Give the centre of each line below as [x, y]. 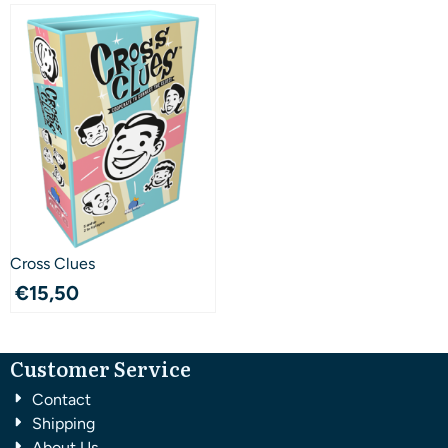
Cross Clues [52, 263]
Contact [61, 399]
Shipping [63, 423]
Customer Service [100, 367]
